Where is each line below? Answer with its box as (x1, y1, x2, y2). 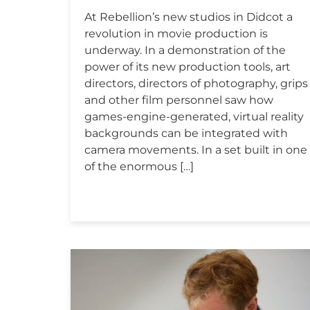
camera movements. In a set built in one (84, 143, 307, 156)
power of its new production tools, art (84, 60, 291, 73)
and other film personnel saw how (84, 93, 273, 107)
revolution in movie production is (84, 26, 268, 40)
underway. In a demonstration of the (84, 43, 286, 57)
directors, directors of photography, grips (84, 76, 308, 90)
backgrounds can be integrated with (84, 126, 288, 140)
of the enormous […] (84, 159, 194, 173)
